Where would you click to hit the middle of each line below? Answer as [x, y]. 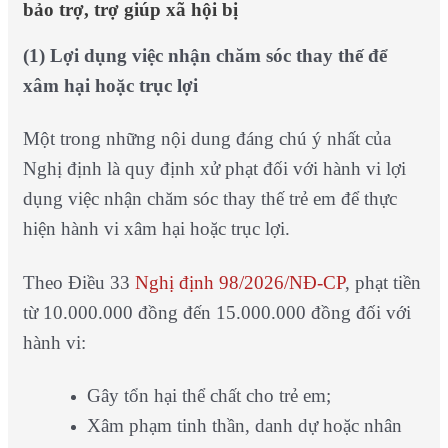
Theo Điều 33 [78, 282]
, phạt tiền [382, 282]
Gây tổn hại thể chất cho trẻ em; [208, 396]
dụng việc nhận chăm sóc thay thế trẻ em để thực [209, 199]
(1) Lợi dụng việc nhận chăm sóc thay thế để [204, 56]
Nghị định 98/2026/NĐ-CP [239, 282]
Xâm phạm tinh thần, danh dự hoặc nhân [244, 426]
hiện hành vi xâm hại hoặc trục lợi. [156, 229]
